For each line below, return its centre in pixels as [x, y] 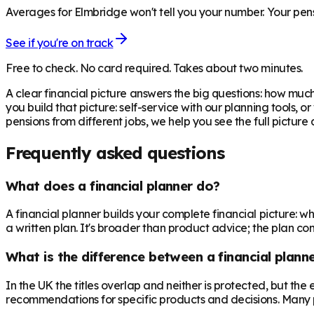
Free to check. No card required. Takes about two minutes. [154, 68]
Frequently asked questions [115, 152]
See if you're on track [60, 42]
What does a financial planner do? [113, 185]
